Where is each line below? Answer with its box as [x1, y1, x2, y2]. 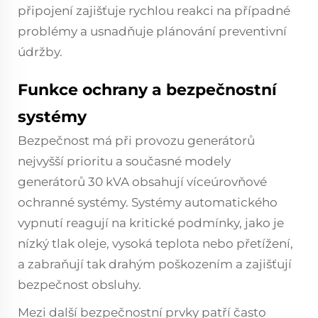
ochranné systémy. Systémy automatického [18, 195, 278, 209]
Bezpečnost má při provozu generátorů [18, 133, 255, 148]
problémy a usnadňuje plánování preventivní [18, 24, 287, 38]
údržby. [18, 45, 62, 59]
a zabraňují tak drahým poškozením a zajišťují [18, 257, 292, 271]
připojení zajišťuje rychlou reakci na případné [18, 4, 290, 18]
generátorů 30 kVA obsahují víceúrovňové [18, 175, 267, 189]
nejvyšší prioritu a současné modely [18, 154, 231, 168]
